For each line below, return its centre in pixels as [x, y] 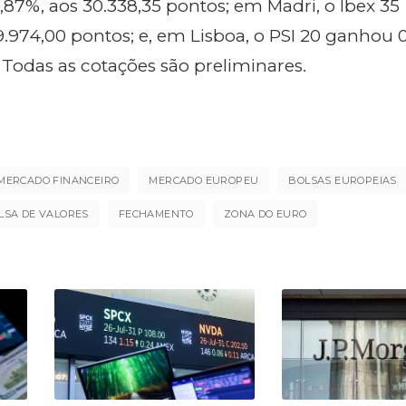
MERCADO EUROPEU [204, 181]
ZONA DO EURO [265, 214]
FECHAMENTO [156, 214]
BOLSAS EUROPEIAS [343, 181]
